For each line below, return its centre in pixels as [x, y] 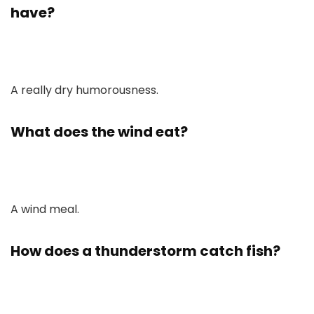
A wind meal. [45, 209]
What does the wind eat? [99, 132]
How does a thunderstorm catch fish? [145, 251]
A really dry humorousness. [84, 90]
